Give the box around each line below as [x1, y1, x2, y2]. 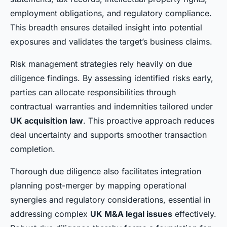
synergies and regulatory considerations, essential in [10, 195, 210, 205]
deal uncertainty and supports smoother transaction [10, 130, 207, 140]
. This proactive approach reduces [83, 116, 214, 126]
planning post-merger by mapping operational [10, 180, 186, 191]
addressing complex [10, 209, 90, 219]
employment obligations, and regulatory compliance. [10, 8, 212, 19]
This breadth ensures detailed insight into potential [10, 22, 202, 33]
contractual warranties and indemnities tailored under [10, 101, 213, 112]
